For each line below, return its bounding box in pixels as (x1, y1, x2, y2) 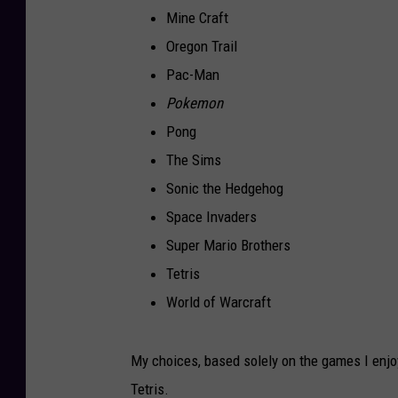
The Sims (166, 150, 221, 169)
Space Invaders (166, 207, 257, 226)
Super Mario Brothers (166, 235, 291, 254)
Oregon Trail (166, 36, 237, 55)
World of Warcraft (166, 292, 271, 311)
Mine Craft (166, 8, 228, 27)
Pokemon (166, 93, 223, 112)
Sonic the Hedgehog (166, 179, 283, 197)
